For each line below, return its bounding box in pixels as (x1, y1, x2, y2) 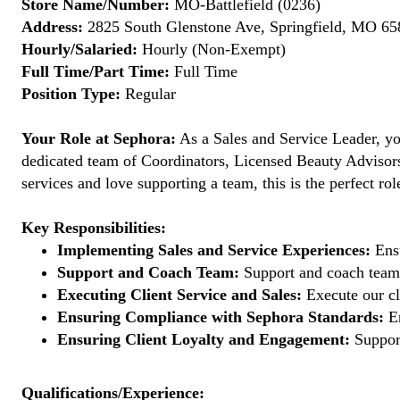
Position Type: (21, 85, 121, 103)
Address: (21, 18, 83, 36)
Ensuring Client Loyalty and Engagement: (57, 330, 350, 348)
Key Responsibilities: (21, 219, 166, 237)
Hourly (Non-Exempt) (137, 40, 286, 58)
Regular (121, 85, 176, 103)
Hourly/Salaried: (21, 40, 137, 58)
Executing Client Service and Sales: (57, 286, 302, 304)
